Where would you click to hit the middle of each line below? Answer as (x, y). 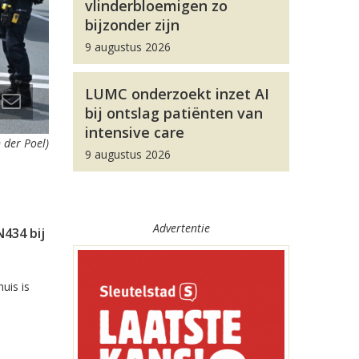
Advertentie (181, 228)
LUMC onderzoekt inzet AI (177, 94)
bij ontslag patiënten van (174, 113)
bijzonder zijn (132, 25)
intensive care (135, 132)
